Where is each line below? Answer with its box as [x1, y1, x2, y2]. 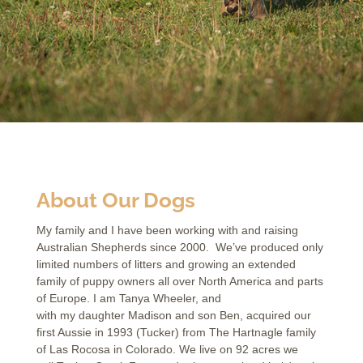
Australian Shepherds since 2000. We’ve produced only [36, 241, 323, 254]
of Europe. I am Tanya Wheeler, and [36, 292, 224, 305]
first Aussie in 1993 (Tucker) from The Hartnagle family [36, 326, 316, 339]
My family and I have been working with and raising [36, 224, 298, 237]
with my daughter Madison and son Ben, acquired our [36, 309, 311, 322]
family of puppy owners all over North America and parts [36, 275, 323, 288]
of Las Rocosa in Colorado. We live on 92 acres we [36, 343, 298, 356]
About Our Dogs [36, 188, 195, 212]
